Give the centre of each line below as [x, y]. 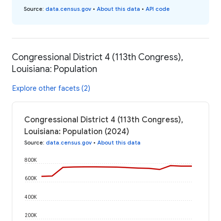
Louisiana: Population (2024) [77, 132]
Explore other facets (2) [51, 89]
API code [158, 9]
